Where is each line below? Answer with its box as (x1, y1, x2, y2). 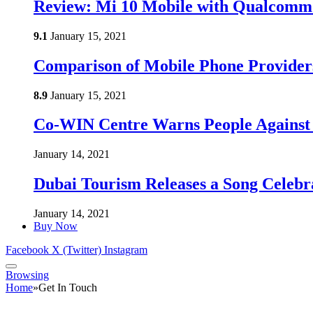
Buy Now (34, 220, 78, 233)
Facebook (6, 244, 49, 256)
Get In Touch (38, 282, 97, 294)
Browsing (6, 269, 49, 282)
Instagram (104, 244, 147, 256)
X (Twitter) (52, 244, 101, 256)
